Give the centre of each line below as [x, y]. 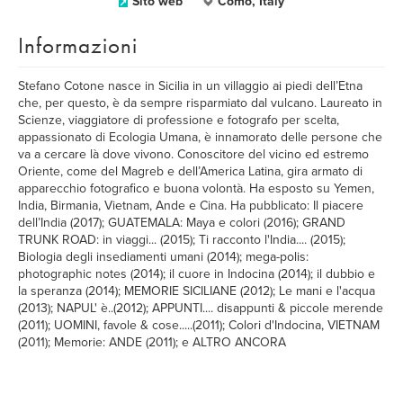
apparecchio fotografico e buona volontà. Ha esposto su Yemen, [196, 188]
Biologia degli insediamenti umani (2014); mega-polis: [163, 257]
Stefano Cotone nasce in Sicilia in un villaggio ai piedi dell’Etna [190, 86]
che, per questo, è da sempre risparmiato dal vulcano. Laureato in [200, 103]
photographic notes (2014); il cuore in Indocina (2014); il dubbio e [197, 274]
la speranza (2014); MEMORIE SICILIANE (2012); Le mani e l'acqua [197, 291]
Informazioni [78, 45]
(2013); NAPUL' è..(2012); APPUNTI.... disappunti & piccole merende [201, 308]
